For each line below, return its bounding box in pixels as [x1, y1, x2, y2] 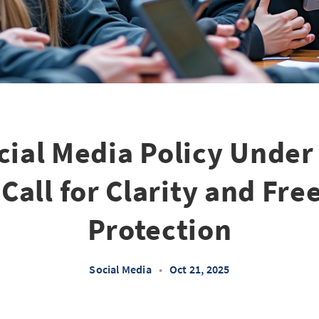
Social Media [89, 262, 152, 276]
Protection [87, 211, 232, 248]
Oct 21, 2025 [169, 262, 230, 276]
